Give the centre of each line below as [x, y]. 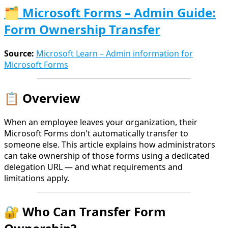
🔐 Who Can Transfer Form [85, 212]
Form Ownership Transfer [82, 30]
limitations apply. [37, 178]
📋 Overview [42, 98]
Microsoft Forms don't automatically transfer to [96, 134]
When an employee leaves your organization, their [101, 122]
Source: [19, 54]
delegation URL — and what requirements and [93, 167]
